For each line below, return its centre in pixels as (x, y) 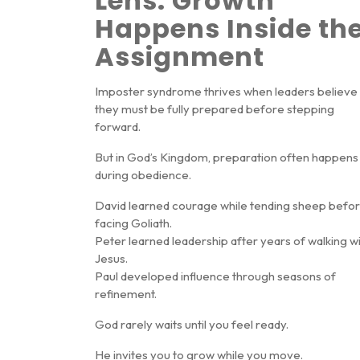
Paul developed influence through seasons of (215, 276)
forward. (118, 127)
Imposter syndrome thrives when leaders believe (226, 92)
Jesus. (111, 259)
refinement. (126, 294)
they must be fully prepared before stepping (215, 109)
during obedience (142, 175)
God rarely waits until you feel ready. (192, 325)
